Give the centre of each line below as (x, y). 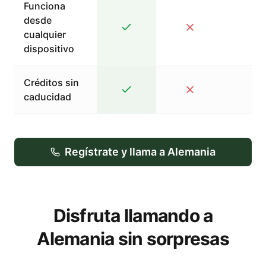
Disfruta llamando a (133, 216)
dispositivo (49, 49)
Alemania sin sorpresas (133, 239)
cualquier (45, 34)
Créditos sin (51, 83)
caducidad (47, 97)
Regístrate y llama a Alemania (140, 152)
